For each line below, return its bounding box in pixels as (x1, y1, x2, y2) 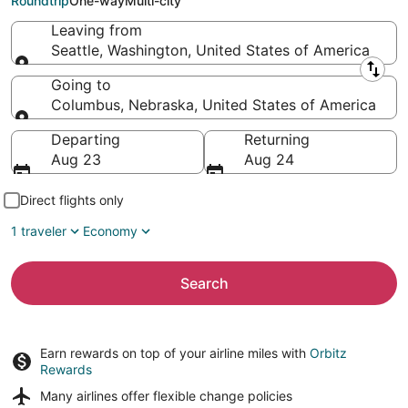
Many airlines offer (40, 388, 153, 403)
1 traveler (11, 223, 66, 239)
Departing (51, 130, 120, 148)
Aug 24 (244, 150, 294, 168)
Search (179, 274, 229, 292)
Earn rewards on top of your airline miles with (40, 345, 310, 361)
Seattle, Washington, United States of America (51, 41, 370, 59)
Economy (83, 223, 138, 239)
